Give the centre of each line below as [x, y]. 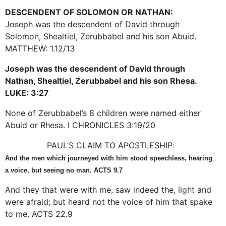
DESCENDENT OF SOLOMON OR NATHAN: [89, 12]
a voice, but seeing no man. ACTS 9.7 [64, 170]
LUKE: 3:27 [27, 93]
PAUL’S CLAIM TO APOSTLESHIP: [110, 145]
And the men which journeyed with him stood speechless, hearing [109, 158]
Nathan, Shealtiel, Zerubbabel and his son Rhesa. [101, 80]
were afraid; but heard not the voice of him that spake [109, 202]
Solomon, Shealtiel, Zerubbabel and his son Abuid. [101, 36]
